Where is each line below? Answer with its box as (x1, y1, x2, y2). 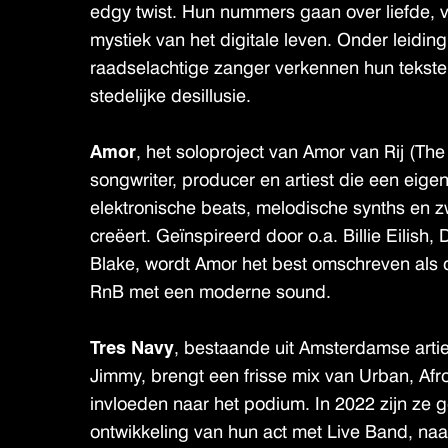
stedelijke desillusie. (89, 85, 251, 107)
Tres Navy (89, 337, 174, 359)
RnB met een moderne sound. (89, 281, 331, 303)
